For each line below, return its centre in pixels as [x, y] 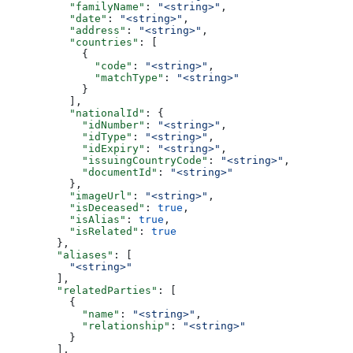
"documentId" [82, 173]
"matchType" [85, 78]
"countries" [72, 43]
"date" [57, 19]
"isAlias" [66, 220]
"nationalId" [76, 113]
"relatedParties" [82, 291]
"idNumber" [76, 125]
